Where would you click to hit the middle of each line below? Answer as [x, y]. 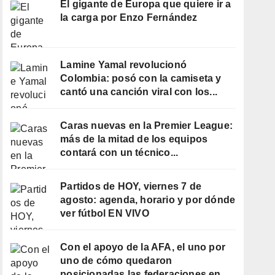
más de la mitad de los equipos [134, 139]
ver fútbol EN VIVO [105, 213]
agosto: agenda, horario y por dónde [148, 199]
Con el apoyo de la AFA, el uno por [143, 247]
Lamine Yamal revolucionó [124, 65]
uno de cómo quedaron [116, 260]
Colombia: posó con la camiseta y [141, 79]
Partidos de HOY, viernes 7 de [131, 186]
